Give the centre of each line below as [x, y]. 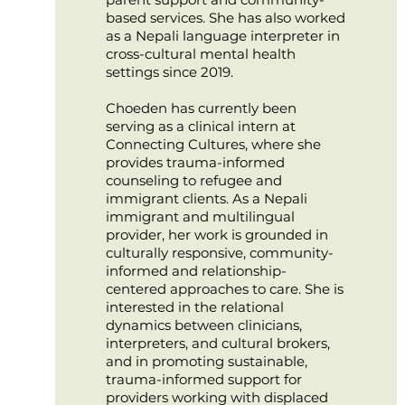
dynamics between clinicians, [203, 325]
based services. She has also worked [225, 18]
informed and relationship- [196, 271]
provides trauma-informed [195, 162]
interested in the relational [194, 307]
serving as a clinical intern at [200, 126]
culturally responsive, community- [219, 253]
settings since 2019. [169, 72]
